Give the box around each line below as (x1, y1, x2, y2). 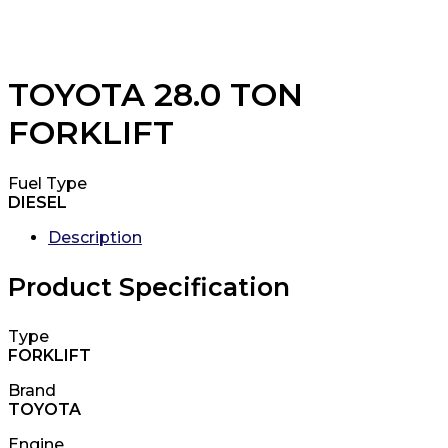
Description (48, 227, 142, 247)
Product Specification (8, 271, 290, 302)
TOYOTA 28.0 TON (8, 75, 303, 115)
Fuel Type (8, 173, 87, 193)
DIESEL (8, 192, 67, 212)
